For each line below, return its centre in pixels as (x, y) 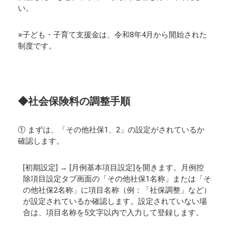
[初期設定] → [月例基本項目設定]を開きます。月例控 (113, 168)
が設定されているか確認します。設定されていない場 (115, 201)
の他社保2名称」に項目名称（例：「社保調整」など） (117, 190)
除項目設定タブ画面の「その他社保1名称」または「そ (117, 179)
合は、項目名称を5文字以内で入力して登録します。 (113, 213)
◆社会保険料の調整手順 (74, 101)
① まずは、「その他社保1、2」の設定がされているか (111, 130)
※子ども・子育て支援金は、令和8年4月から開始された (112, 35)
